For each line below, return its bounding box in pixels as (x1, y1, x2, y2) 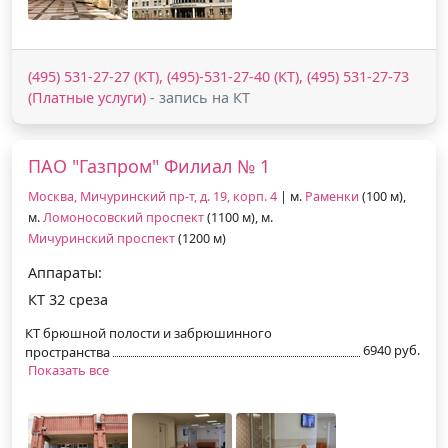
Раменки (305, 187, 359, 205)
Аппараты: (28, 262, 102, 282)
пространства (25, 342, 110, 361)
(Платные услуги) (28, 87, 146, 107)
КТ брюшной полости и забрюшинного (25, 323, 272, 342)
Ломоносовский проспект (43, 208, 204, 226)
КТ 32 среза (28, 289, 108, 309)
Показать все (28, 360, 109, 379)
